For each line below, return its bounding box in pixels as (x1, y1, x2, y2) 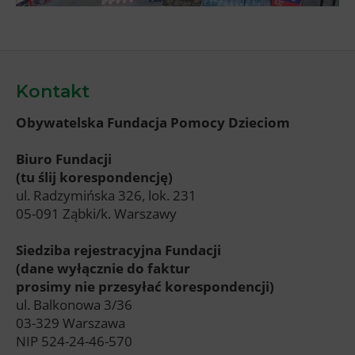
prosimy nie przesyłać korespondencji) (16, 277, 274, 296)
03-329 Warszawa (16, 313, 125, 332)
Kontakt (16, 80, 90, 102)
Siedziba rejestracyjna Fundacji (16, 240, 221, 259)
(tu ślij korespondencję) (16, 167, 173, 186)
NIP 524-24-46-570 (16, 331, 132, 350)
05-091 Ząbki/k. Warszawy (16, 204, 177, 223)
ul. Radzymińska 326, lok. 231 (16, 185, 197, 204)
